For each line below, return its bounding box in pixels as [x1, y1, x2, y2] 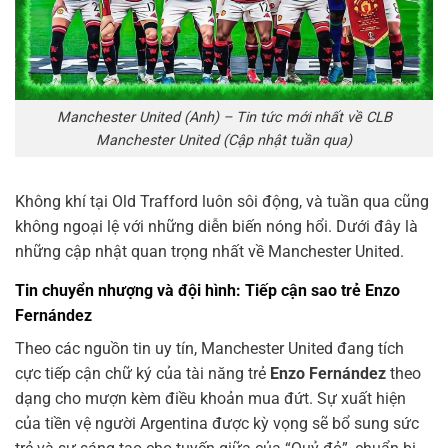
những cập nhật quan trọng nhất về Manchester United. [15, 242, 404, 262]
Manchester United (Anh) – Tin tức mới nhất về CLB [56, 108, 392, 126]
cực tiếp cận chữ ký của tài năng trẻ [15, 364, 270, 384]
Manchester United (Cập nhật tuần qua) [96, 131, 352, 149]
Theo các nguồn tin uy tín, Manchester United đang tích [15, 339, 404, 359]
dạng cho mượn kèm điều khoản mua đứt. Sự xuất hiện [15, 389, 406, 409]
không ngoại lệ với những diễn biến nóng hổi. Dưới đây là [15, 217, 418, 237]
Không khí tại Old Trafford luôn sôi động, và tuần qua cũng [15, 192, 429, 212]
